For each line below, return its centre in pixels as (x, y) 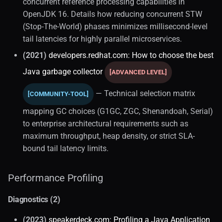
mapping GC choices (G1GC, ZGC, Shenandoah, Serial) (118, 111)
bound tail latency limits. (66, 148)
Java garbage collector (63, 71)
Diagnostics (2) (34, 199)
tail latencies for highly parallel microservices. (102, 39)
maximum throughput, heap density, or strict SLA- (109, 136)
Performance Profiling (55, 178)
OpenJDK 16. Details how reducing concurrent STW (112, 14)
